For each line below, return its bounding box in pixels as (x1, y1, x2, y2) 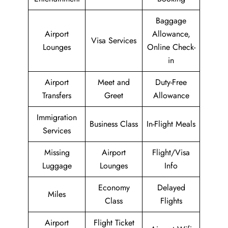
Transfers (42, 90, 71, 101)
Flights (160, 195, 182, 207)
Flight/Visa (152, 147, 190, 158)
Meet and (98, 76, 130, 88)
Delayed (157, 182, 185, 193)
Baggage (156, 15, 186, 26)
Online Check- (147, 41, 195, 53)
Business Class (90, 118, 138, 130)
